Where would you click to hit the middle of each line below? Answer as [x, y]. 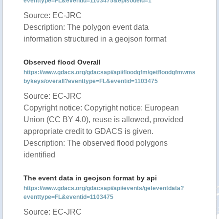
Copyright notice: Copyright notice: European [101, 108]
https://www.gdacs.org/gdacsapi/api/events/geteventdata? [104, 188]
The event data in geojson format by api [90, 178]
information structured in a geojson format [95, 39]
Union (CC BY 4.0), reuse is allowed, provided [103, 120]
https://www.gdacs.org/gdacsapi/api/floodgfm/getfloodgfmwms [109, 72]
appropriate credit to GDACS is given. [88, 131]
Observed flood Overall [62, 62]
